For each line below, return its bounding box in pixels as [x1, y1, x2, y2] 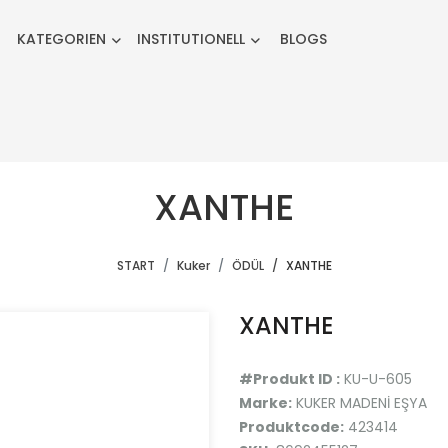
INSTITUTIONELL [137, 29, 245, 49]
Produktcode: [239, 417, 344, 437]
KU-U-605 [340, 369, 412, 389]
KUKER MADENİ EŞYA [296, 393, 427, 413]
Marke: [239, 393, 292, 413]
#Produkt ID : [239, 369, 340, 389]
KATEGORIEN [17, 29, 106, 49]
